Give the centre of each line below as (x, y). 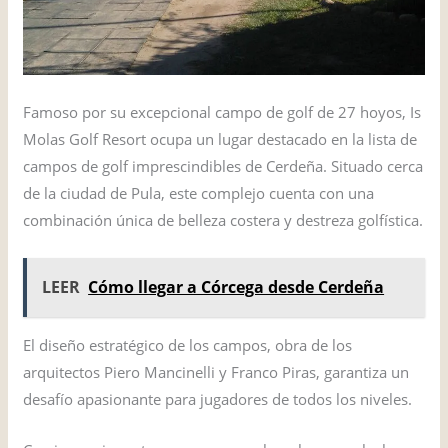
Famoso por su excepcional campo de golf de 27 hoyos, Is (222, 111)
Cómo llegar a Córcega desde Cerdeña (236, 286)
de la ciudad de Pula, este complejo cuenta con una (199, 192)
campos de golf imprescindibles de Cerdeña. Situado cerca (223, 165)
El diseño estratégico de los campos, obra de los (188, 344)
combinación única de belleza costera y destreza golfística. (223, 219)
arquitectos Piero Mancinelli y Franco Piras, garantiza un (216, 371)
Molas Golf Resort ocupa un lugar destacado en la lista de (220, 138)
